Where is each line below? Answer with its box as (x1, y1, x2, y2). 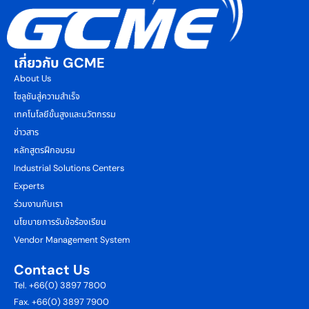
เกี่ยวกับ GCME (14, 53, 105, 72)
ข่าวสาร (14, 126, 39, 138)
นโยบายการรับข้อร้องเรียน (14, 215, 106, 228)
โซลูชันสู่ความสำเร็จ (14, 90, 80, 102)
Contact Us (14, 260, 90, 279)
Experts (14, 179, 44, 192)
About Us (14, 72, 51, 84)
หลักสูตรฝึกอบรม (14, 143, 75, 156)
